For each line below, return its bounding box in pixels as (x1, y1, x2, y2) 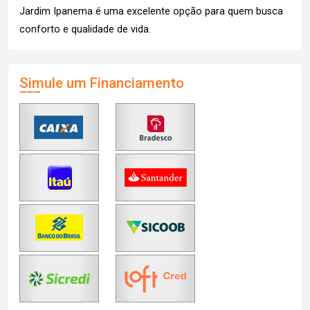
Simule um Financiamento (19, 75, 184, 91)
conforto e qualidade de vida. (19, 24, 151, 35)
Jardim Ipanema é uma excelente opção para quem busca (19, 6, 283, 17)
